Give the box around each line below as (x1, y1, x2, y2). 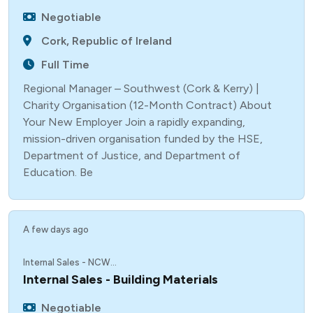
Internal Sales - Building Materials (23, 272, 218, 287)
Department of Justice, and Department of (23, 149, 240, 162)
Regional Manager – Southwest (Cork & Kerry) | (23, 82, 259, 95)
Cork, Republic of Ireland (41, 34, 173, 48)
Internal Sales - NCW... (23, 257, 117, 268)
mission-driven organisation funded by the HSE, (23, 132, 263, 145)
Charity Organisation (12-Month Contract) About (23, 99, 272, 112)
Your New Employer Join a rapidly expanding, (23, 115, 245, 129)
